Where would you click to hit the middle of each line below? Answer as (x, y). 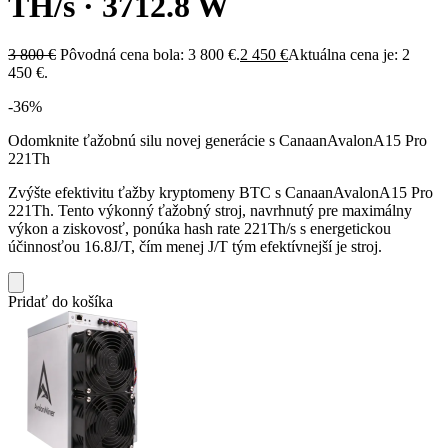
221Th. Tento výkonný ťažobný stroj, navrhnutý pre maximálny (210, 210)
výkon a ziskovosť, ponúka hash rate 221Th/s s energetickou (199, 228)
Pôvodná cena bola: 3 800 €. (150, 54)
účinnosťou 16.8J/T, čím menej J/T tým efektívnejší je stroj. (195, 246)
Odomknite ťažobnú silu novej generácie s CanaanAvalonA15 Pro (217, 140)
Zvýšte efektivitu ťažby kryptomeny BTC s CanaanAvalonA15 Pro (220, 192)
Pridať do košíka (60, 301)
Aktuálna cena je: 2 (349, 54)
